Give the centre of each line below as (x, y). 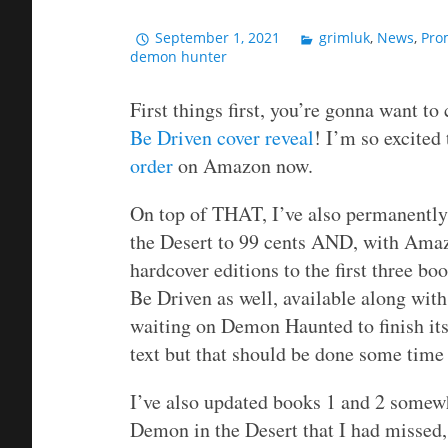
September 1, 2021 (218, 38)
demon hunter (178, 57)
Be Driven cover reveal (222, 138)
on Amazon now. (243, 166)
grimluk (345, 38)
